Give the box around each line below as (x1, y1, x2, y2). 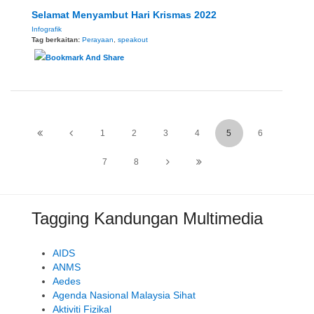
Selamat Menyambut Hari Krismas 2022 (32, 9, 217, 21)
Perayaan (82, 36, 114, 44)
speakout (118, 36, 148, 44)
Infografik (32, 25, 62, 34)
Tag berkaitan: (32, 36, 82, 44)
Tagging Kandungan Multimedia (32, 209, 263, 228)
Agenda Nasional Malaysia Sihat (53, 289, 196, 301)
